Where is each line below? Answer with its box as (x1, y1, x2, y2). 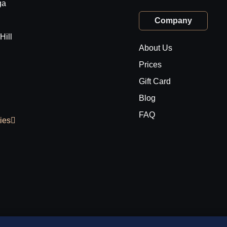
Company (155, 16, 192, 25)
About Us (139, 44, 172, 52)
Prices (139, 60, 162, 69)
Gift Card (139, 77, 171, 86)
